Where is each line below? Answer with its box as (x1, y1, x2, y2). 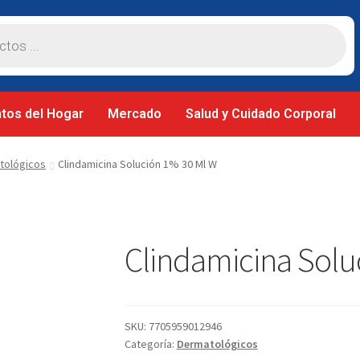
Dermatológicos (176, 336, 258, 351)
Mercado (108, 106, 162, 121)
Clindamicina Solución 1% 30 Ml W (57, 156, 217, 171)
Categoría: (124, 336, 177, 351)
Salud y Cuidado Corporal (186, 106, 336, 121)
